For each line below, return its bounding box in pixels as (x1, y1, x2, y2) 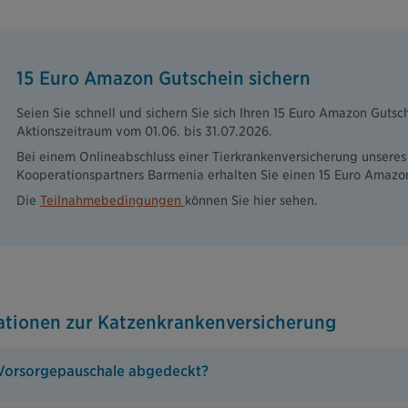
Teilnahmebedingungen (39, 193, 185, 209)
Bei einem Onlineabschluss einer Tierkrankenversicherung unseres (15, 149, 406, 165)
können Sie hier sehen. (184, 193, 318, 209)
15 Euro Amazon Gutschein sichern (15, 67, 311, 90)
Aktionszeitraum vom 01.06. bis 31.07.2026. (15, 124, 272, 139)
